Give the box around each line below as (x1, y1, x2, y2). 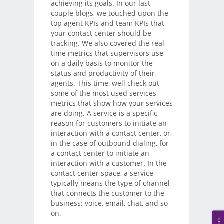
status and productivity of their (50, 68, 155, 78)
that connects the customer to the (50, 188, 164, 198)
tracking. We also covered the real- (50, 38, 167, 48)
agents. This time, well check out (50, 78, 159, 88)
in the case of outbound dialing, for (50, 138, 169, 148)
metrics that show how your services (50, 98, 173, 108)
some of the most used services (50, 88, 156, 98)
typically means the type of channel (50, 178, 170, 188)
